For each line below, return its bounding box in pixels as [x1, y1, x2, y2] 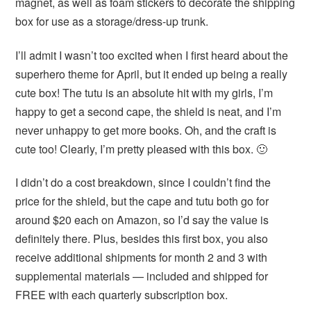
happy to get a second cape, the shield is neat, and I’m [15, 103, 282, 119]
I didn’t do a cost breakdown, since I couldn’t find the [15, 174, 271, 191]
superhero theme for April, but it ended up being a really [15, 65, 288, 82]
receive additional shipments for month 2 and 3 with [15, 249, 268, 266]
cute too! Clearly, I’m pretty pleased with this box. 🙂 [15, 140, 268, 157]
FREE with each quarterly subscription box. [15, 287, 228, 303]
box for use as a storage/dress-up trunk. [15, 12, 209, 29]
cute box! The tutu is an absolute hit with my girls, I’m [15, 84, 274, 101]
